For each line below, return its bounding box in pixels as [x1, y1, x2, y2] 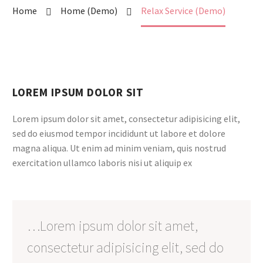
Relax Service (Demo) [141, 5, 225, 16]
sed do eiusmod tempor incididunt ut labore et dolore [12, 127, 225, 139]
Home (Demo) [60, 5, 117, 16]
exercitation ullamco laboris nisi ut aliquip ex [12, 156, 192, 168]
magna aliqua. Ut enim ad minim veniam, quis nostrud [12, 141, 226, 154]
